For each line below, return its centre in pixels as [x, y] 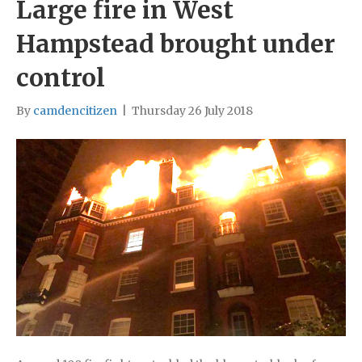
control [61, 77]
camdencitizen [75, 110]
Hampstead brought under [176, 43]
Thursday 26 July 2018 [192, 110]
